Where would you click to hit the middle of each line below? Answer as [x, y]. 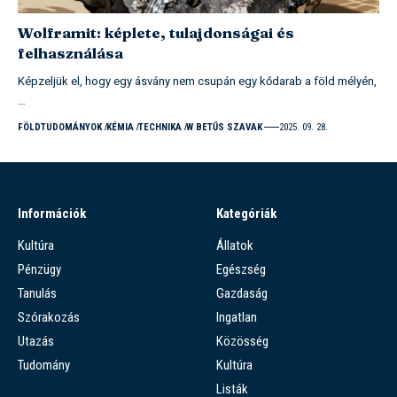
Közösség [242, 341]
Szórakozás [49, 317]
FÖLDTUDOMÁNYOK [60, 127]
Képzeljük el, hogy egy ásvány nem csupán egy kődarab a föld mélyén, [197, 81]
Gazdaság [242, 293]
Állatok [235, 245]
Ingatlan [237, 317]
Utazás [36, 341]
